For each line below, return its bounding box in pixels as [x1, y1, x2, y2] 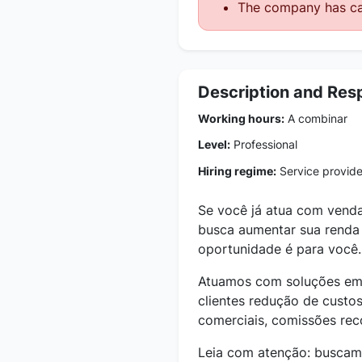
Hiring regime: [198, 163, 276, 178]
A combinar [284, 111, 347, 125]
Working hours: [198, 111, 284, 125]
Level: [198, 137, 230, 151]
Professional [230, 137, 297, 151]
